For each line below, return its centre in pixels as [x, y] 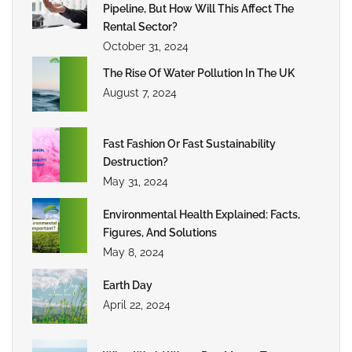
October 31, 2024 [146, 47]
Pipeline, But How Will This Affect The [198, 9]
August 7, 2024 [140, 93]
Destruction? [136, 162]
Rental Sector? [140, 27]
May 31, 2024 [136, 182]
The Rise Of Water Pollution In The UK [199, 73]
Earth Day [128, 286]
